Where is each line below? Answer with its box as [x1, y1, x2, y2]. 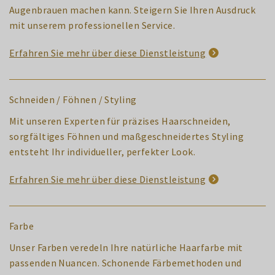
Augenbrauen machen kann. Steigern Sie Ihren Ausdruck [9, 3, 256, 16]
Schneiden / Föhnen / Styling [9, 93, 137, 106]
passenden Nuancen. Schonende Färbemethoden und [9, 256, 242, 269]
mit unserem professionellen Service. [9, 18, 176, 31]
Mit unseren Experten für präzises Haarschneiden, [9, 114, 231, 127]
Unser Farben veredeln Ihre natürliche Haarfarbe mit [9, 241, 243, 254]
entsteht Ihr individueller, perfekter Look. [9, 145, 196, 158]
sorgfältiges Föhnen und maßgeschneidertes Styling [9, 130, 244, 142]
